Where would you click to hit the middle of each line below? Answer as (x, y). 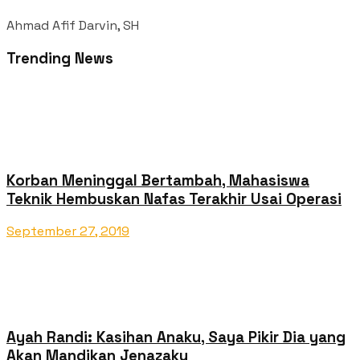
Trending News (60, 59)
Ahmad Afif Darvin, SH (73, 26)
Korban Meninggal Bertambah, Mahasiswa (158, 180)
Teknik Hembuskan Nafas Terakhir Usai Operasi (174, 198)
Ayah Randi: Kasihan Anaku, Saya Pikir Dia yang (176, 337)
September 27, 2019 (68, 231)
